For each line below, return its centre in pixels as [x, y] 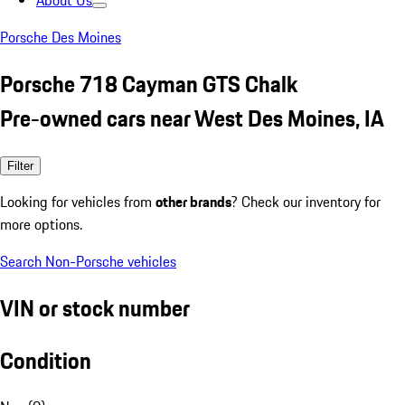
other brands [193, 201]
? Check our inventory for [306, 201]
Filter [20, 165]
